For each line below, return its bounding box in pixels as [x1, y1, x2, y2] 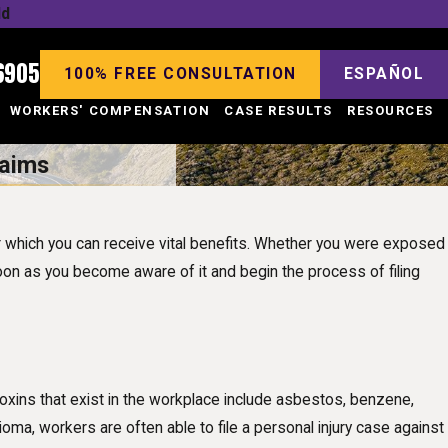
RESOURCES [346, 103, 434, 119]
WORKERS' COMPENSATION [9, 103, 211, 119]
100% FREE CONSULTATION [63, 65, 297, 84]
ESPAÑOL [343, 65, 425, 84]
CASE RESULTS [224, 103, 333, 119]
